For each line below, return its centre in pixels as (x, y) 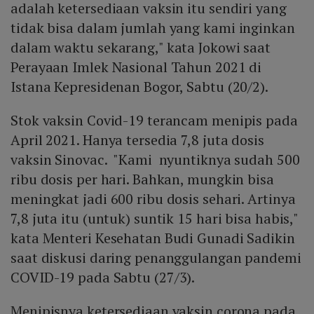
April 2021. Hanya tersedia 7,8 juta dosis (137, 140)
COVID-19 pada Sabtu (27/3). (103, 278)
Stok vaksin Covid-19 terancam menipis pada (154, 121)
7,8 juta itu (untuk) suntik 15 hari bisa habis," (155, 219)
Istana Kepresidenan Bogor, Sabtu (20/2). (139, 87)
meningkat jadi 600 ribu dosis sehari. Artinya (153, 199)
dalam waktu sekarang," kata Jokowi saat (141, 48)
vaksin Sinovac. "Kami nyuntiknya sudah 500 (155, 160)
